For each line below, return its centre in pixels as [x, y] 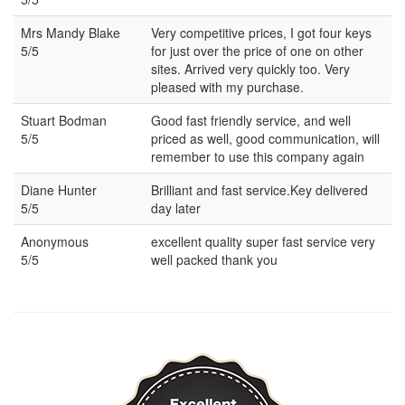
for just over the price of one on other [257, 50]
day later [176, 207]
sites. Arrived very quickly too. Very [250, 68]
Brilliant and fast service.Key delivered [259, 189]
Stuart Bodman [64, 120]
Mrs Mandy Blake [71, 32]
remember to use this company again [258, 156]
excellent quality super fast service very [263, 241]
